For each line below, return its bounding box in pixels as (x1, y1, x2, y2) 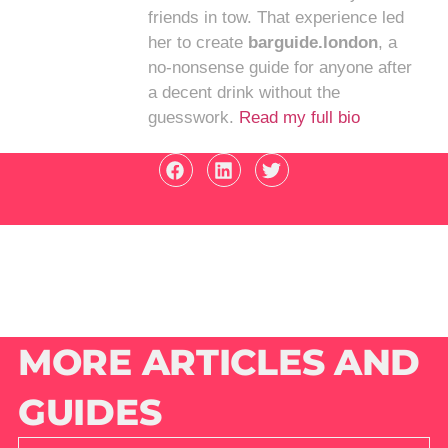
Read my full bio (239, 107, 361, 127)
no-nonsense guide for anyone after (148, 57, 413, 77)
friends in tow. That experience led (148, 7, 405, 27)
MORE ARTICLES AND (17, 340, 421, 385)
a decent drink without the (148, 82, 341, 102)
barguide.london (248, 32, 379, 52)
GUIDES (17, 390, 162, 435)
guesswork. (148, 107, 240, 127)
